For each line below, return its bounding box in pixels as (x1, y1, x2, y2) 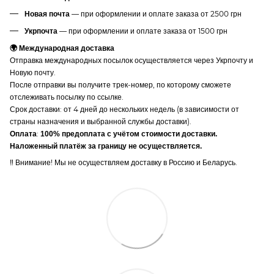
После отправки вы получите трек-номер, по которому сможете (10, 80, 231, 90)
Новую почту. (10, 68, 56, 78)
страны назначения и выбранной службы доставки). (10, 117, 191, 127)
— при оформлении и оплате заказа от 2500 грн (70, 9, 242, 18)
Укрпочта (24, 26, 57, 35)
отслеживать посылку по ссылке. (10, 92, 124, 102)
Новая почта (24, 9, 70, 18)
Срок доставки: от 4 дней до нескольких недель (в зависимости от (10, 105, 239, 114)
